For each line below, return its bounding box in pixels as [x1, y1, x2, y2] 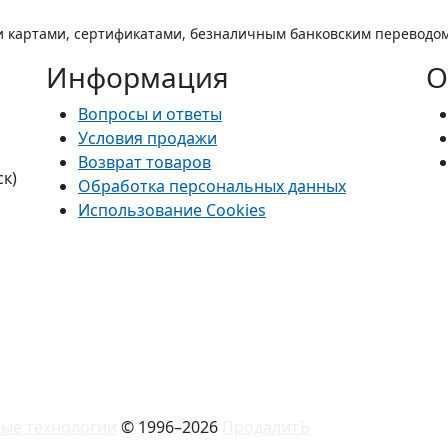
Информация [46, 58, 229, 97]
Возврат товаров [78, 151, 211, 174]
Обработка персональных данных [78, 175, 346, 198]
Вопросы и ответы [78, 103, 222, 126]
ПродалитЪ [222, 416, 310, 439]
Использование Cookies [78, 199, 266, 222]
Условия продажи [78, 127, 217, 150]
